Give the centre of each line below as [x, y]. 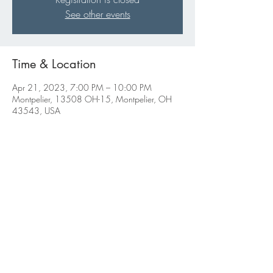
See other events [97, 14]
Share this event [54, 178]
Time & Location [54, 64]
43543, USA [36, 111]
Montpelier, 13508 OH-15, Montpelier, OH [92, 99]
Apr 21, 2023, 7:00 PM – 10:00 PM [82, 87]
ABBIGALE [97, 259]
